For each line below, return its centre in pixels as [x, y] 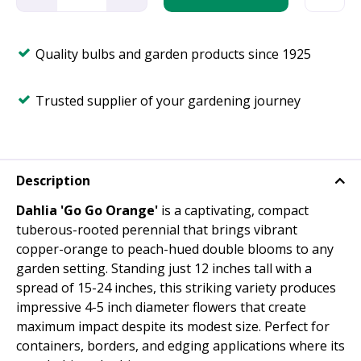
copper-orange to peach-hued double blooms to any [175, 249]
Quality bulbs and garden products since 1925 [173, 54]
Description [53, 181]
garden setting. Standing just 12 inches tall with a [164, 269]
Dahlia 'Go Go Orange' [87, 211]
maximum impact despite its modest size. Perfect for [173, 327]
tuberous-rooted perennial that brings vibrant [157, 230]
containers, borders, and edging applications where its [180, 346]
